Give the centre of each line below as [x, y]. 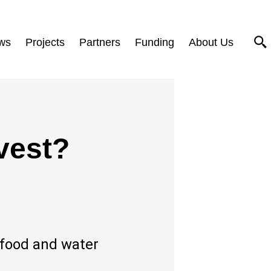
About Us [211, 42]
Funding [155, 42]
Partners [100, 42]
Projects [45, 42]
